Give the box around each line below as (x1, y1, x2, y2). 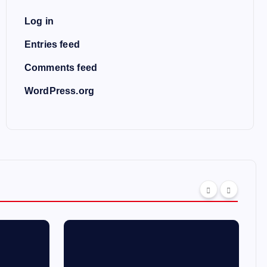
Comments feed (24, 63, 98, 73)
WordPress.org (24, 86, 95, 97)
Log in (24, 16, 54, 27)
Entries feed (24, 39, 80, 50)
